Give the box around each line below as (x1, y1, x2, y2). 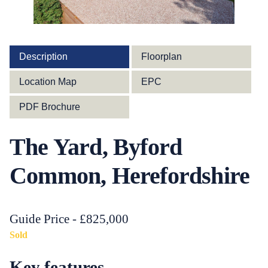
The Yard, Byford (10, 133, 182, 160)
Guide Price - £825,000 (10, 211, 129, 226)
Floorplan (141, 51, 182, 62)
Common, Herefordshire (10, 162, 250, 189)
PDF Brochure (19, 101, 80, 112)
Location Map (19, 76, 77, 87)
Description (19, 51, 68, 62)
